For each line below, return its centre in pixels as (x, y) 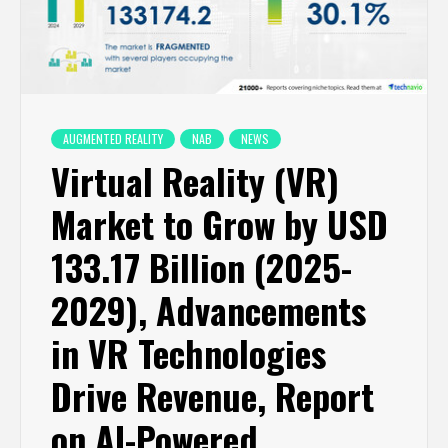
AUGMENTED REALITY (113, 139)
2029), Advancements (208, 310)
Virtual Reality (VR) (195, 181)
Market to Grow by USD (219, 224)
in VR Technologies (188, 353)
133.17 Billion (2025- (201, 267)
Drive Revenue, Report (212, 396)
